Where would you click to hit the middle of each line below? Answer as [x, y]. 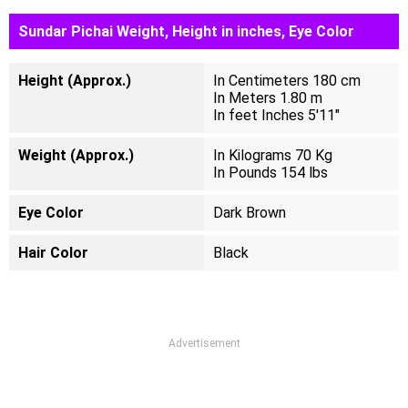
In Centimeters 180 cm [287, 81]
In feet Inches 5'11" [276, 115]
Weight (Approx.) [76, 155]
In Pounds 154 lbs [270, 173]
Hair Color [53, 253]
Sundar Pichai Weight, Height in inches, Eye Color [186, 31]
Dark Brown [250, 213]
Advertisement [204, 343]
